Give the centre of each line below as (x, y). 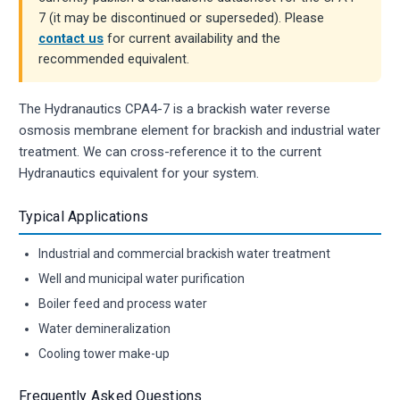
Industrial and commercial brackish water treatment (184, 253)
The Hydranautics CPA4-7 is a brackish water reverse (175, 108)
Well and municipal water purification (142, 278)
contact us (71, 38)
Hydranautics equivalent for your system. (139, 173)
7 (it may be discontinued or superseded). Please (181, 18)
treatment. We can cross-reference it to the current (170, 151)
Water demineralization (104, 328)
